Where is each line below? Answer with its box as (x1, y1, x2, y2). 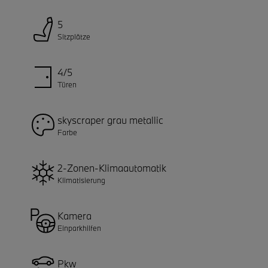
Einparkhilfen (57, 223, 101, 233)
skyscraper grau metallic (57, 113, 163, 126)
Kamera (57, 209, 92, 222)
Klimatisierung (57, 175, 105, 185)
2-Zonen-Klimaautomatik (57, 161, 166, 174)
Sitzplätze (57, 31, 90, 41)
